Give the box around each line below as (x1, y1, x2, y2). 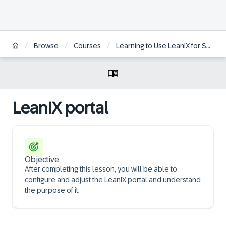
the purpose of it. (25, 186, 80, 194)
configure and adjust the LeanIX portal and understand (25, 176, 201, 184)
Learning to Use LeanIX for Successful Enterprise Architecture (116, 42, 206, 50)
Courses (74, 42, 101, 50)
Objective (25, 155, 59, 164)
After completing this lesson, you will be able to (25, 165, 177, 173)
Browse (34, 42, 59, 50)
